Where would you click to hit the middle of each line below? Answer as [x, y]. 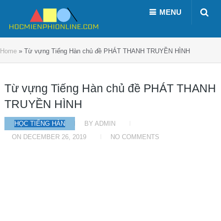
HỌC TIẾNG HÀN [39, 124]
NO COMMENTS [135, 137]
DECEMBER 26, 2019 [55, 137]
